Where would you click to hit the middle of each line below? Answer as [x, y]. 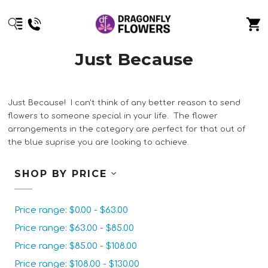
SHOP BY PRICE [63, 174]
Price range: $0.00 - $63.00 [71, 210]
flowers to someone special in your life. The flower [113, 116]
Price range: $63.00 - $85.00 [74, 228]
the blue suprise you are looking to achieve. [99, 142]
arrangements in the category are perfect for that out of [127, 129]
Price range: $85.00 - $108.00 [75, 246]
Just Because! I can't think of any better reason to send [124, 103]
